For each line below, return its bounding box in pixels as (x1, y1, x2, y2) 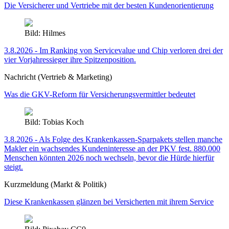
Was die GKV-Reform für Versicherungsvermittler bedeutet (4, 90, 195, 99)
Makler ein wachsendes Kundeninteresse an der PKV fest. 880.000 (4, 144, 220, 153)
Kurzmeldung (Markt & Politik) (4, 180, 106, 189)
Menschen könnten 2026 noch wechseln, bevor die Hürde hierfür (4, 153, 214, 163)
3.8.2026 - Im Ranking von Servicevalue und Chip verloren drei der (4, 46, 223, 55)
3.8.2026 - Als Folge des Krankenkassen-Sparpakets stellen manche (4, 135, 222, 144)
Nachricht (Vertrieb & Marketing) (4, 73, 112, 82)
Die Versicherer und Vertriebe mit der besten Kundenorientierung (4, 1, 214, 10)
